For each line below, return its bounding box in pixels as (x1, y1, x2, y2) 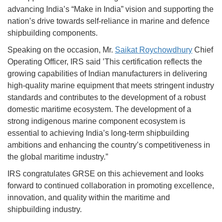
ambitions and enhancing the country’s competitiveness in (7, 141, 210, 150)
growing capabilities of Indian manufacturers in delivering (7, 69, 207, 78)
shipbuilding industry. (7, 205, 82, 214)
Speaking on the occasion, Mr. (7, 46, 115, 55)
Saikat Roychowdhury (115, 46, 192, 55)
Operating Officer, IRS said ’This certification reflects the (7, 57, 202, 66)
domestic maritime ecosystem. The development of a (7, 105, 191, 114)
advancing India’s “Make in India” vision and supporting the (7, 5, 214, 14)
